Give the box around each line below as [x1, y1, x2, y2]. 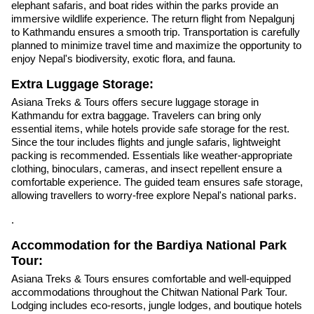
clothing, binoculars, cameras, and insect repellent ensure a [11, 163, 282, 175]
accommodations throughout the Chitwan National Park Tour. [11, 285, 287, 298]
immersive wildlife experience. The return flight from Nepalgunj [11, 13, 294, 25]
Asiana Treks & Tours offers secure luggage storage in [11, 96, 259, 109]
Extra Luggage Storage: [11, 77, 153, 92]
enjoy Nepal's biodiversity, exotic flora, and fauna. [11, 53, 235, 65]
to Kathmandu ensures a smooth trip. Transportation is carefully [11, 26, 300, 39]
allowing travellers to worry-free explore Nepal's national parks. [11, 189, 296, 202]
